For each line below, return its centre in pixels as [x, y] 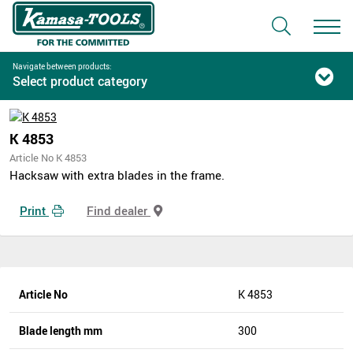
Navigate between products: [62, 66]
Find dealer [119, 210]
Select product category [80, 81]
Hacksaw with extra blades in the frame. [117, 175]
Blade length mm [61, 331]
